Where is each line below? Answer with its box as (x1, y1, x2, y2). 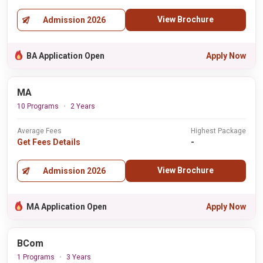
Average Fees (17, 127, 62, 135)
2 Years (70, 102, 95, 110)
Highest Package (191, 127, 246, 135)
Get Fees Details (17, 137, 80, 147)
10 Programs (17, 102, 59, 110)
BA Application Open (26, 51, 104, 60)
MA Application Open (26, 202, 107, 211)
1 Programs (17, 253, 55, 261)
